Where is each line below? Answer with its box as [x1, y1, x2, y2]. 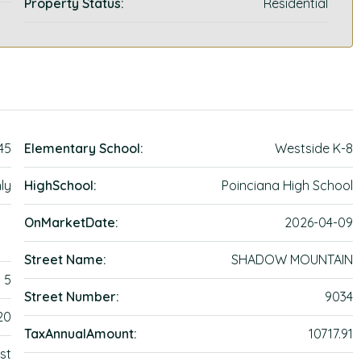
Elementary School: [24, 140, 144, 156]
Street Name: [24, 251, 107, 268]
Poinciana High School [221, 177, 353, 193]
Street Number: [24, 288, 120, 305]
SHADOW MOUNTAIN [230, 251, 353, 268]
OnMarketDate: [24, 214, 119, 230]
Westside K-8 [274, 140, 353, 156]
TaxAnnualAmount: [24, 326, 138, 342]
